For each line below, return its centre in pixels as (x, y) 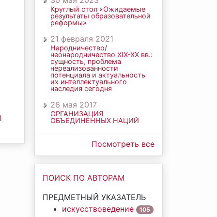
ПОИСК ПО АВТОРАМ (84, 178)
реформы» (69, 23)
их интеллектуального (89, 82)
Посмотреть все (123, 144)
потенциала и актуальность (98, 75)
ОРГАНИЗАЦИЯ (77, 114)
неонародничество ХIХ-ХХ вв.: (101, 54)
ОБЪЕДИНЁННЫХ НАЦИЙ (95, 120)
